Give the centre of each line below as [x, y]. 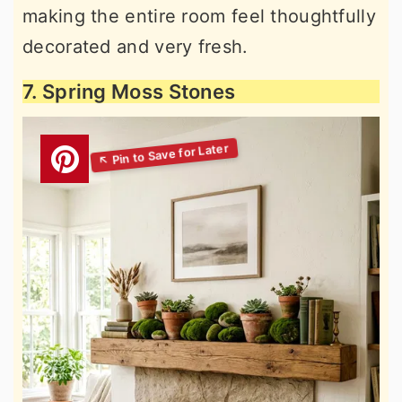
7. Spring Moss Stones [129, 92]
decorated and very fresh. [135, 47]
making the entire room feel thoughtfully [199, 17]
